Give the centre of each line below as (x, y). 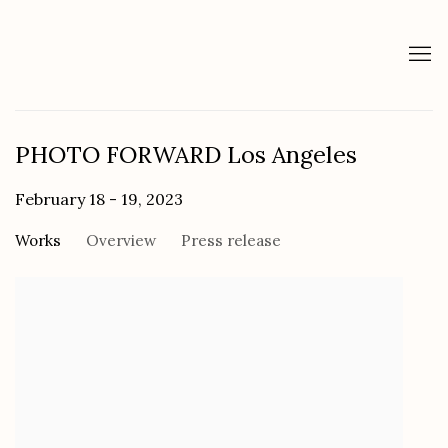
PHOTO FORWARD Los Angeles (186, 154)
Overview (121, 241)
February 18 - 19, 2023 (99, 199)
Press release (231, 241)
